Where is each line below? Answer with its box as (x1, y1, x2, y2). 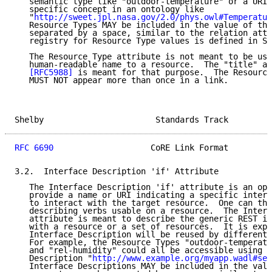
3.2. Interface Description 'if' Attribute (15, 166, 219, 177)
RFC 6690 (15, 143, 53, 153)
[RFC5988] (29, 67, 73, 78)
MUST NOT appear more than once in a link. (15, 75, 228, 86)
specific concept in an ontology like (15, 4, 204, 15)
